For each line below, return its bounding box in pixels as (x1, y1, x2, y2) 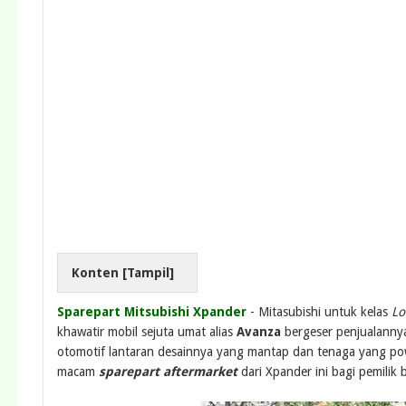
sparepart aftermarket (95, 364, 241, 380)
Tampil (127, 266, 169, 281)
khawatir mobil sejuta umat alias (57, 324, 237, 340)
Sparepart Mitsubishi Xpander (57, 304, 246, 320)
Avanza (237, 324, 281, 340)
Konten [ (72, 266, 127, 281)
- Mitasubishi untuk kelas (246, 304, 388, 320)
